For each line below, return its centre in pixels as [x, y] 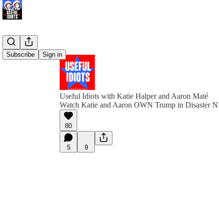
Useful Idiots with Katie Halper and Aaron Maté [134, 96]
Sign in [52, 55]
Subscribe [21, 55]
